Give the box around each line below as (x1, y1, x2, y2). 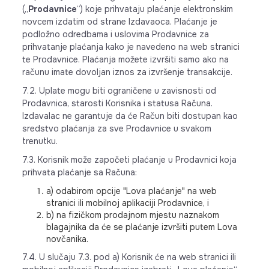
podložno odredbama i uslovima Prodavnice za (22, 29, 209, 40)
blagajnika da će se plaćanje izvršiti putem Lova (46, 222, 237, 232)
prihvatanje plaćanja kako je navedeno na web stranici (22, 41, 240, 52)
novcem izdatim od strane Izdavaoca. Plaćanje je (22, 16, 217, 27)
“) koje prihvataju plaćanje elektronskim (76, 4, 233, 14)
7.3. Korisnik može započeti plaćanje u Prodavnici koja (22, 154, 237, 165)
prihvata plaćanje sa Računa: (22, 167, 137, 178)
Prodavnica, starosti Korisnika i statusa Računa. (22, 98, 213, 109)
